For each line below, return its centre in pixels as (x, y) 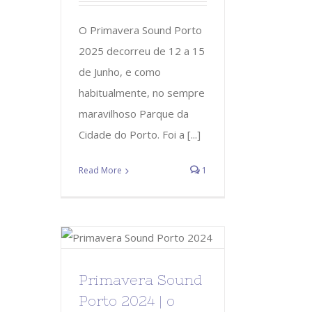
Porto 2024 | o (127, 300)
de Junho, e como (120, 71)
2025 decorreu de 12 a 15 (142, 50)
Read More (100, 170)
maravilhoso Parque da (134, 113)
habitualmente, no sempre (142, 92)
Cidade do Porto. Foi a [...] (140, 134)
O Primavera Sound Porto (140, 30)
